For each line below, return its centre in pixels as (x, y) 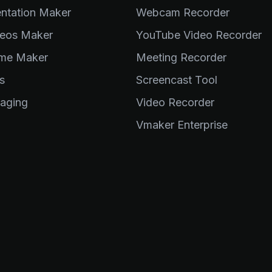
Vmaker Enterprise (182, 125)
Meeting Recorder (181, 58)
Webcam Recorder (183, 13)
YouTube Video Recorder (199, 35)
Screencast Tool (177, 80)
